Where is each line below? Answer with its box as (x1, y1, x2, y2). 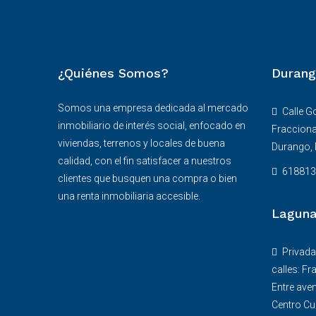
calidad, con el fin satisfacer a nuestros (58, 155, 231, 166)
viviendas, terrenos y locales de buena (58, 138, 225, 149)
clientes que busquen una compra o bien (58, 173, 237, 184)
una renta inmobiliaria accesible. (58, 190, 200, 202)
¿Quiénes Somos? (58, 66, 169, 80)
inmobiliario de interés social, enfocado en (58, 120, 245, 131)
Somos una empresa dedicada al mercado (58, 102, 248, 114)
